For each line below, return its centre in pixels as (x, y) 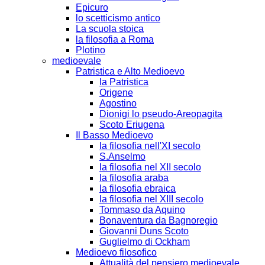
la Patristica (124, 82)
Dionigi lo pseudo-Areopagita (161, 114)
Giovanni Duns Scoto (144, 231)
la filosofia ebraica (138, 188)
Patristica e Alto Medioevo (130, 71)
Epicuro (92, 7)
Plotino (91, 50)
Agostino (118, 103)
